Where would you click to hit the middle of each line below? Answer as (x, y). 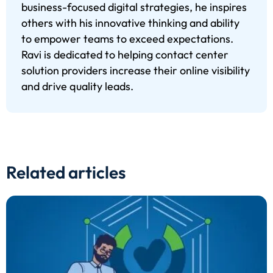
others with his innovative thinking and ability (130, 23)
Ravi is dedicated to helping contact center (125, 55)
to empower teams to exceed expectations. (127, 39)
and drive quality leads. (77, 87)
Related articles (66, 172)
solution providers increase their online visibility (136, 71)
